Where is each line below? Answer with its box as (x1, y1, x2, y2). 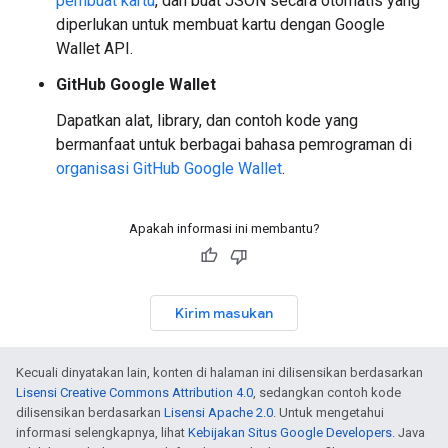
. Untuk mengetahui (273, 405, 384, 420)
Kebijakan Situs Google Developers (188, 425, 392, 440)
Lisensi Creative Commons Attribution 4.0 (16, 385, 253, 400)
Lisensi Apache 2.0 (164, 405, 273, 420)
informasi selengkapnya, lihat (16, 425, 188, 440)
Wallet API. (56, 39, 133, 58)
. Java (392, 425, 425, 440)
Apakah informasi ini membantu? (128, 221, 320, 236)
